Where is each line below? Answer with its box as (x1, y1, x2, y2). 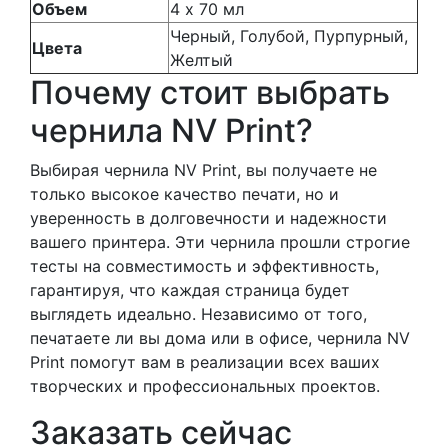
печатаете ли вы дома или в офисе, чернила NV (30, 328, 410, 349)
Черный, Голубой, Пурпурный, (170, 26, 408, 47)
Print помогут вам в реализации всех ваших (30, 352, 380, 373)
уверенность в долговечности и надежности (30, 208, 387, 229)
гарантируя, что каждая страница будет (30, 280, 350, 301)
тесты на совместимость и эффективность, (30, 256, 379, 277)
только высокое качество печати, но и (30, 184, 339, 205)
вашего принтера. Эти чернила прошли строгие (30, 232, 410, 253)
